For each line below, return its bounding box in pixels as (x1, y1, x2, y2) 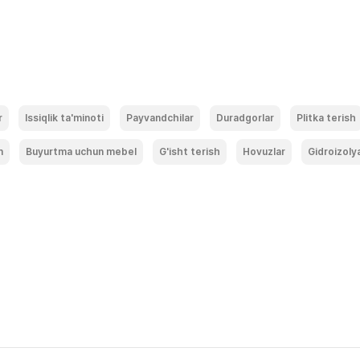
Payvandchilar (126, 112, 194, 124)
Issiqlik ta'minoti (25, 112, 104, 124)
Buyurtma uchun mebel (26, 145, 137, 157)
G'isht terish (159, 145, 220, 157)
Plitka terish (297, 112, 356, 124)
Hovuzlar (243, 145, 285, 157)
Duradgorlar (216, 112, 274, 124)
